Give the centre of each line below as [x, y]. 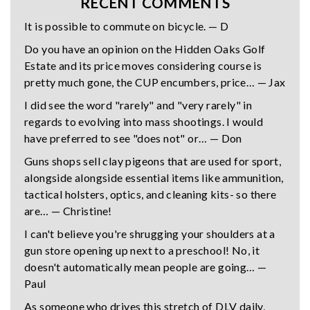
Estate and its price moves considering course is [143, 65]
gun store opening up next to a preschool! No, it [142, 250]
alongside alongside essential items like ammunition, [154, 177]
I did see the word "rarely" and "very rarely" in [138, 104]
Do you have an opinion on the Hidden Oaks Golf [145, 48]
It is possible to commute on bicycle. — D [127, 26]
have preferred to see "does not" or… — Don [133, 138]
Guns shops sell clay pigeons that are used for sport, [153, 161]
